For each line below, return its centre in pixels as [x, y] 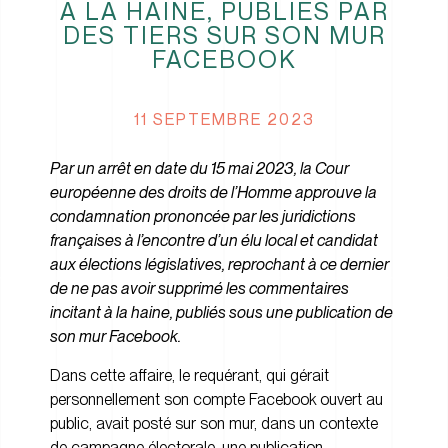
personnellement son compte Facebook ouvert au [216, 399]
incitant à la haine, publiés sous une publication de [221, 313]
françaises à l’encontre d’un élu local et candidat [214, 241]
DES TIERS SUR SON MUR [224, 35]
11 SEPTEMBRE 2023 [224, 119]
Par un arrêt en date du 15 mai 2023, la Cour [199, 169]
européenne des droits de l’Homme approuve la [213, 193]
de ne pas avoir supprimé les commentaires [199, 289]
